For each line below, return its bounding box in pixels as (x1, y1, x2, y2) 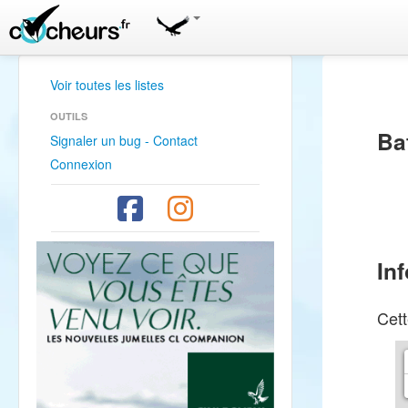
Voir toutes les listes (50, 76, 164, 94)
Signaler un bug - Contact (50, 131, 198, 149)
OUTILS (50, 109, 87, 123)
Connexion (50, 155, 112, 173)
